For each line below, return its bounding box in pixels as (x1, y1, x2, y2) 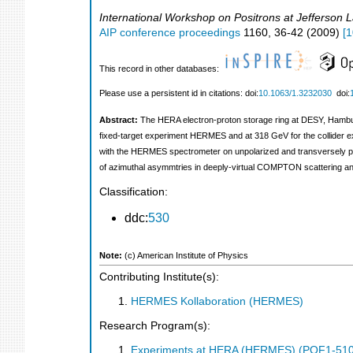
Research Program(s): (99, 320, 210, 333)
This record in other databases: (99, 64, 221, 74)
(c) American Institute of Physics (124, 250, 248, 260)
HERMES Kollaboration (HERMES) (131, 295, 303, 307)
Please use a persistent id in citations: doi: (99, 88, 258, 98)
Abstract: (99, 114, 140, 124)
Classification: (99, 185, 168, 198)
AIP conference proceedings (99, 26, 240, 39)
